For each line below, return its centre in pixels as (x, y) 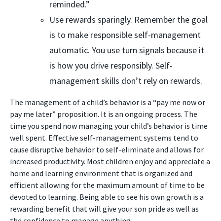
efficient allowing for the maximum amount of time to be (107, 185)
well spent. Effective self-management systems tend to (104, 138)
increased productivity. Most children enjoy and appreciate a (110, 162)
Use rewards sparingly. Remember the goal (129, 20)
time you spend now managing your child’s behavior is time (109, 126)
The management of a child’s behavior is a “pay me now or (108, 102)
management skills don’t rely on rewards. (126, 81)
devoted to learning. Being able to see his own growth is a (107, 197)
